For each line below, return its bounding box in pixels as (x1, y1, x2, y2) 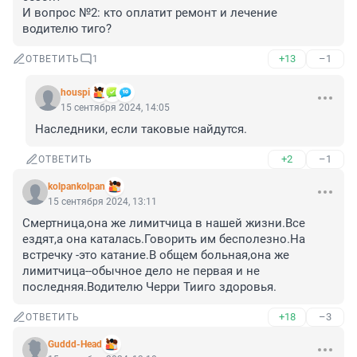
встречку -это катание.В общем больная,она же (22, 248, 289, 263)
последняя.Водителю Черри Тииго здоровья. (22, 280, 277, 295)
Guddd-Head (48, 339, 102, 351)
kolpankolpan (48, 181, 105, 193)
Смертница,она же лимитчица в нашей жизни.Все (22, 216, 305, 231)
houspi (61, 87, 90, 99)
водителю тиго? (22, 22, 112, 37)
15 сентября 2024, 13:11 (48, 196, 157, 208)
